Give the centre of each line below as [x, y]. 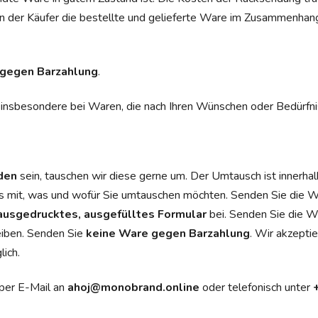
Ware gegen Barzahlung [184, 233]
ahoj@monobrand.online [133, 287]
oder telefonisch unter [256, 287]
